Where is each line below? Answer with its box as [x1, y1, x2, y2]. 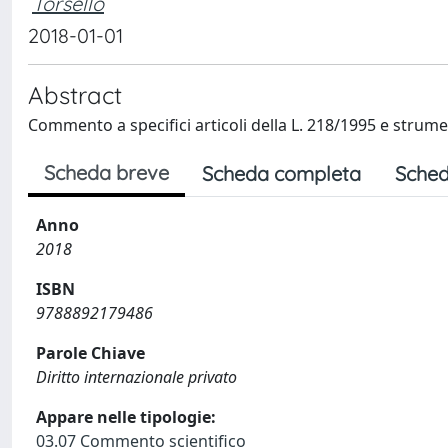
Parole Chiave [36, 342, 145, 364]
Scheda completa [202, 161, 361, 186]
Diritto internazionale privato [36, 366, 237, 388]
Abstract [28, 80, 122, 110]
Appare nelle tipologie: [36, 406, 216, 428]
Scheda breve [44, 160, 169, 185]
